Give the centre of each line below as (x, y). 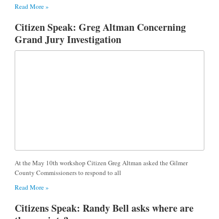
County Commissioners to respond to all (68, 172)
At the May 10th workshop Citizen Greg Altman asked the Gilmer (101, 163)
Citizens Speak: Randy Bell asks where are (104, 208)
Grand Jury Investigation (68, 39)
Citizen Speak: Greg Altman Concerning (100, 27)
